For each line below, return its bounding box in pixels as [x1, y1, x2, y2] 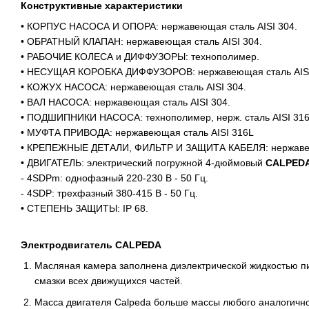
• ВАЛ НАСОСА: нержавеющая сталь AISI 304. [21, 97, 230, 108]
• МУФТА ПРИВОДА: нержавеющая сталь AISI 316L [21, 127, 254, 139]
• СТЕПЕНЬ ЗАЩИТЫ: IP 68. [21, 203, 148, 215]
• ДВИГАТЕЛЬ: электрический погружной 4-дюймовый [21, 157, 266, 169]
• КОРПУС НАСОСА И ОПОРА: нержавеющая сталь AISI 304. [21, 21, 297, 32]
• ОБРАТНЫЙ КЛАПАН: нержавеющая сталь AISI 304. [21, 36, 262, 48]
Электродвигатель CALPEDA [21, 239, 161, 250]
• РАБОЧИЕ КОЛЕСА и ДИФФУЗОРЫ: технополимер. [21, 51, 259, 63]
